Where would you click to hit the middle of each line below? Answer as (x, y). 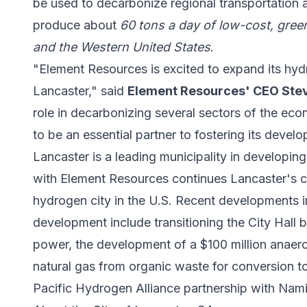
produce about (76, 25)
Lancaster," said (80, 91)
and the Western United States (122, 47)
